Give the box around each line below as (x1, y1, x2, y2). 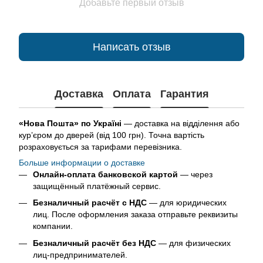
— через (178, 170, 213, 179)
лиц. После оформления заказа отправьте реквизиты (33, 210, 238, 220)
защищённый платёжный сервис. (33, 181, 161, 191)
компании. (33, 221, 73, 231)
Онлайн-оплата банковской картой (33, 170, 178, 179)
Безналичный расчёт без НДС (33, 238, 156, 248)
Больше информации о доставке (19, 158, 145, 167)
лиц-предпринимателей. (33, 249, 127, 259)
